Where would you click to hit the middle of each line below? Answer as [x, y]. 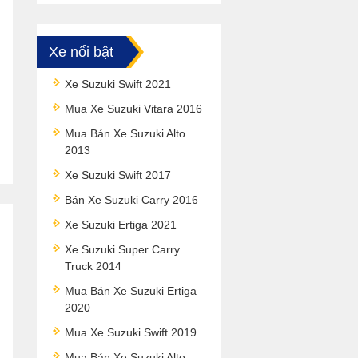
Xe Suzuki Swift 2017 [118, 175]
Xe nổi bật [81, 52]
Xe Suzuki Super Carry [122, 249]
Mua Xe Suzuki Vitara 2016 [133, 109]
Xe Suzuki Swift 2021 [118, 84]
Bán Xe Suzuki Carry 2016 [131, 200]
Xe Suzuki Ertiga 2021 [121, 225]
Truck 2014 [93, 266]
